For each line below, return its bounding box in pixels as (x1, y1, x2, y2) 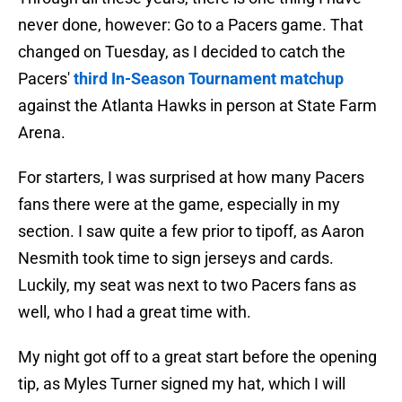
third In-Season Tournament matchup (74, 69, 344, 89)
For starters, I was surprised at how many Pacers (18, 168, 364, 188)
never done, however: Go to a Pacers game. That (18, 15, 363, 35)
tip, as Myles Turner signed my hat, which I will (18, 374, 345, 394)
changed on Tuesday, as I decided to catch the (18, 42, 345, 62)
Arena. (18, 123, 66, 143)
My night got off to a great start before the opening (18, 347, 377, 367)
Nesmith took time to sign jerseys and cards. (18, 249, 334, 268)
